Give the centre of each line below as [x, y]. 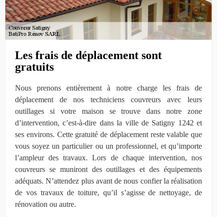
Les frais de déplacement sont [88, 55]
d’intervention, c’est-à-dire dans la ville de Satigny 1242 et [108, 123]
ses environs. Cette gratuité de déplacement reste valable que [108, 134]
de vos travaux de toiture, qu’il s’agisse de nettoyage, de [108, 192]
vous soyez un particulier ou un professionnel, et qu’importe [108, 146]
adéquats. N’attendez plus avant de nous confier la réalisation [108, 181]
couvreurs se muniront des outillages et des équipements [108, 169]
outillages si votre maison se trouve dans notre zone [108, 111]
